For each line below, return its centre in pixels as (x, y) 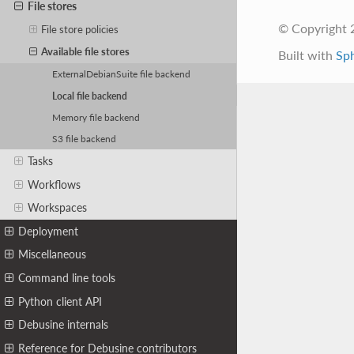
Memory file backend (96, 117)
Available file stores (86, 52)
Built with (307, 55)
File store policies (80, 29)
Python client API (60, 301)
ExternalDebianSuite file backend (122, 74)
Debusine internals (64, 325)
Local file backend (90, 95)
